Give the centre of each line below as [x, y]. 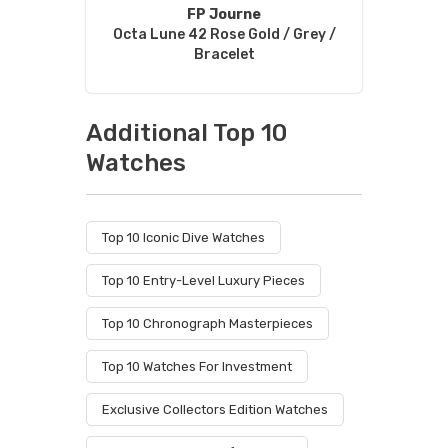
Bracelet [224, 54]
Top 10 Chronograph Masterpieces [207, 323]
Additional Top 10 [186, 133]
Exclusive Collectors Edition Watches [215, 409]
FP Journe [224, 14]
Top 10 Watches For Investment [197, 366]
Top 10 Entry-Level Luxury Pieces [203, 280]
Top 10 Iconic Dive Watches [183, 237]
